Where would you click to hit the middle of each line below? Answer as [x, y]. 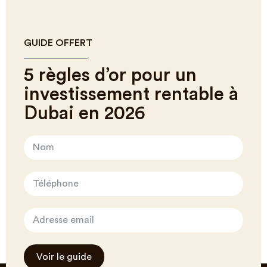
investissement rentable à [131, 95]
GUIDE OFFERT [58, 43]
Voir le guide [64, 257]
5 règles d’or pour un [110, 76]
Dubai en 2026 [85, 114]
